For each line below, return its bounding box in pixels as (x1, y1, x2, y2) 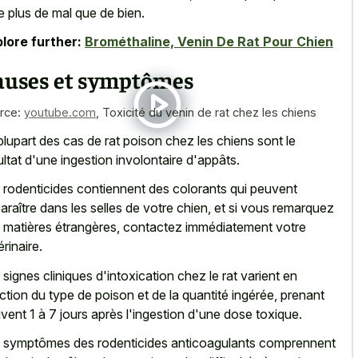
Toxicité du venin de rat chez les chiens (102, 105, 316, 120)
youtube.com (24, 105, 96, 120)
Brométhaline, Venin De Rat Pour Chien (85, 34, 333, 50)
